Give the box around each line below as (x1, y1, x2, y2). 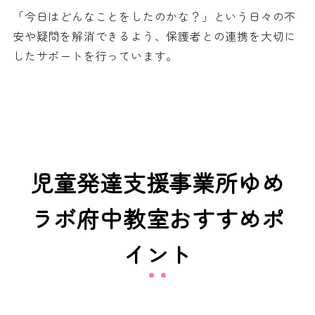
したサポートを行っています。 (13, 46, 179, 64)
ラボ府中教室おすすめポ (30, 202, 285, 235)
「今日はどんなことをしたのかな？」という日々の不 (13, 7, 297, 25)
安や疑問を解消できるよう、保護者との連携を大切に (13, 27, 297, 44)
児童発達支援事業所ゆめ (30, 166, 285, 199)
